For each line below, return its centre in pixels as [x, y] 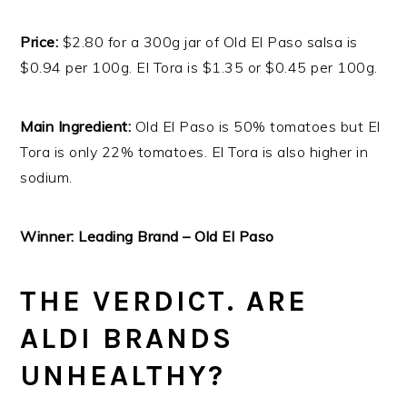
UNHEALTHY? [123, 376]
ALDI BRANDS [127, 339]
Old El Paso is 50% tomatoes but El [258, 127]
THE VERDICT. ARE [164, 302]
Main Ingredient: [78, 127]
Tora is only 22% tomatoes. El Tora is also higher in [194, 152]
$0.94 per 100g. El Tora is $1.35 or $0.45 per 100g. [199, 68]
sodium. [46, 178]
